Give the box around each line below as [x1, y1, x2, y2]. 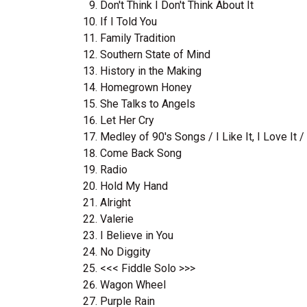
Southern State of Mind [100, 48, 210, 61]
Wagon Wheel [100, 278, 166, 291]
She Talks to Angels [100, 97, 195, 110]
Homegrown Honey [100, 81, 192, 94]
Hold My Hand [100, 180, 168, 193]
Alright [100, 196, 131, 209]
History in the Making [100, 64, 201, 77]
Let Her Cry [100, 114, 154, 127]
